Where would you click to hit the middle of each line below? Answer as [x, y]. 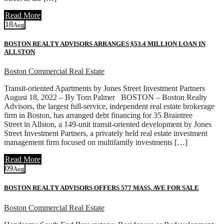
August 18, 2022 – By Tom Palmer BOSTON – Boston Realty [105, 97]
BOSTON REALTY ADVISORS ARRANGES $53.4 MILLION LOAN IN [105, 44]
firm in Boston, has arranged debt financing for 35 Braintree [98, 115]
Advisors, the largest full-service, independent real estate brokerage [109, 106]
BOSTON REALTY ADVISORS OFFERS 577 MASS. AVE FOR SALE [101, 188]
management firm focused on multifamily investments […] [96, 142]
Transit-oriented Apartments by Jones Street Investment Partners [104, 88]
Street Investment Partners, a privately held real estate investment [106, 133]
